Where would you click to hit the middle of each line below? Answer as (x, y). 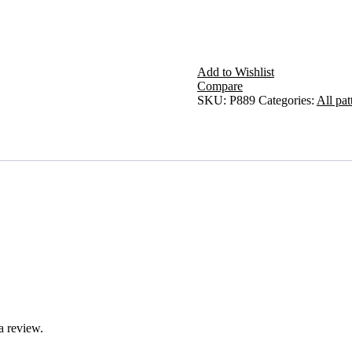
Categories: (287, 101)
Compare (220, 86)
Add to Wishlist (235, 72)
